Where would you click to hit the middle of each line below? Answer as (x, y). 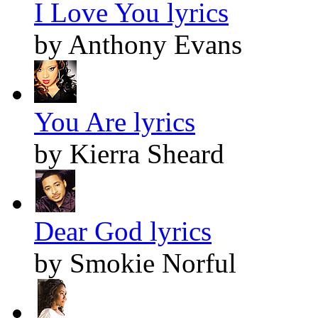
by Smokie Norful (135, 263)
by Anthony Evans (138, 44)
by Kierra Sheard (129, 153)
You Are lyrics (115, 121)
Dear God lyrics (123, 231)
